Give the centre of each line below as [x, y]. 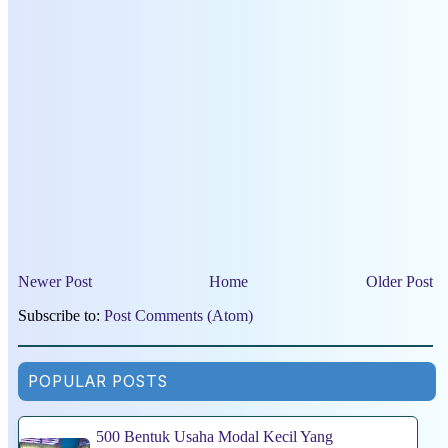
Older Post [399, 281]
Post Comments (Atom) [178, 315]
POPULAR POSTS [98, 381]
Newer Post [55, 281]
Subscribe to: [61, 315]
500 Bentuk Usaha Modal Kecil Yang [214, 436]
